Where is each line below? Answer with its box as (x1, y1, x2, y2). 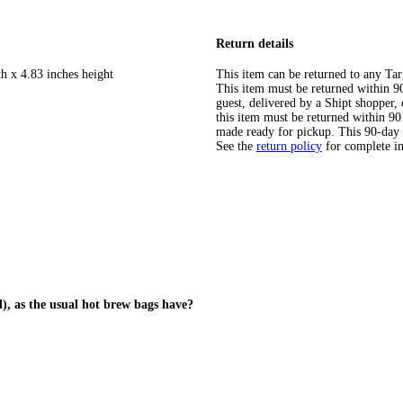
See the (216, 139, 253, 154)
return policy (256, 139, 322, 154)
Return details (216, 36, 293, 50)
